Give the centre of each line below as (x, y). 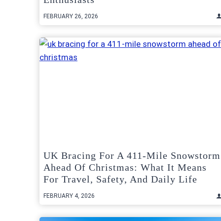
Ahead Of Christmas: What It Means (125, 167)
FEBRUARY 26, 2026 (71, 16)
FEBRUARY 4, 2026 (69, 196)
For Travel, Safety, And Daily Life (120, 179)
